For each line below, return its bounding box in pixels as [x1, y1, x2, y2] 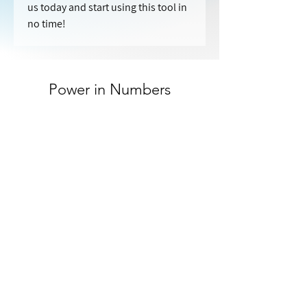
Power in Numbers [49, 80, 171, 99]
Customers [74, 228, 145, 245]
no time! [27, 16, 66, 31]
